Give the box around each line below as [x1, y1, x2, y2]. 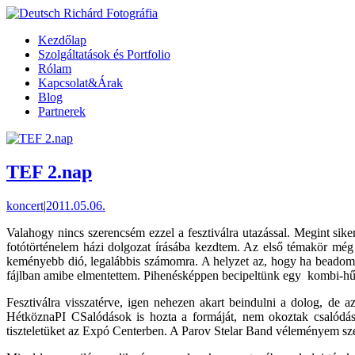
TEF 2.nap [6, 161, 92, 182]
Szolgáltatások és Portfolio [38, 48, 170, 61]
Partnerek [38, 105, 86, 118]
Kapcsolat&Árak [38, 76, 123, 90]
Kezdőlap [38, 33, 86, 47]
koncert [6, 198, 44, 212]
